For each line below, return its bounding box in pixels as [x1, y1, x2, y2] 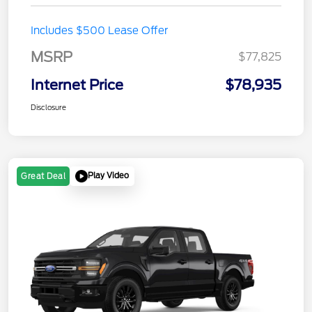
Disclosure [31, 102, 66, 111]
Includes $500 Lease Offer [31, 24, 168, 37]
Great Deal [21, 171, 65, 181]
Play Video [88, 171, 129, 181]
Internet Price [31, 76, 123, 93]
